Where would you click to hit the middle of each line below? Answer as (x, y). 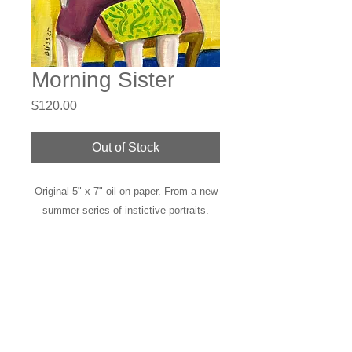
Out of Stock (126, 147)
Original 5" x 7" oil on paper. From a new (126, 191)
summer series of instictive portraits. (126, 210)
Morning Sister (103, 80)
